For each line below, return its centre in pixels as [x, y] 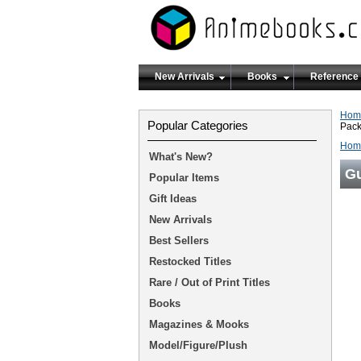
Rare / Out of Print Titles [210, 282]
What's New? [181, 157]
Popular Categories [198, 125]
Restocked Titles [190, 261]
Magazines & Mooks [199, 324]
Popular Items [184, 178]
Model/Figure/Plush [198, 345]
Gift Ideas [173, 199]
